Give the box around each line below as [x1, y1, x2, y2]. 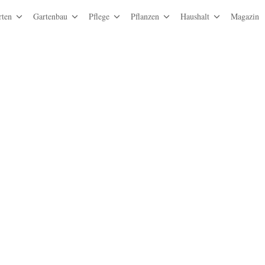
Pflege [89, 11, 109, 22]
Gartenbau [33, 11, 67, 22]
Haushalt [180, 11, 209, 22]
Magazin [231, 11, 259, 22]
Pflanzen [131, 11, 159, 22]
